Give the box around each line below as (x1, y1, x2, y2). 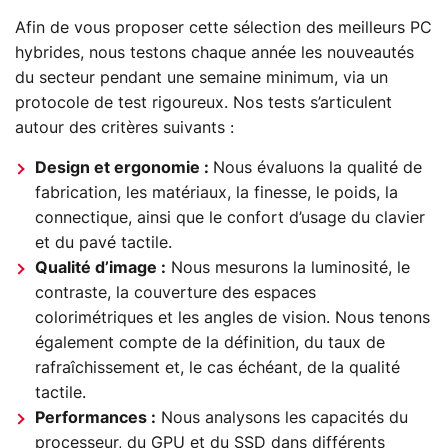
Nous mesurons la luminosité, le (166, 260, 410, 277)
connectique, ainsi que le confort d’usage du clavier (35, 210, 425, 227)
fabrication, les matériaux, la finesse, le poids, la (35, 185, 398, 202)
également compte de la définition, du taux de (35, 335, 385, 352)
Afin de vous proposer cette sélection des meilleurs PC (15, 20, 432, 37)
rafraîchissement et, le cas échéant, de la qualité (35, 360, 400, 377)
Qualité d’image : (35, 260, 166, 277)
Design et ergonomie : (35, 160, 213, 177)
